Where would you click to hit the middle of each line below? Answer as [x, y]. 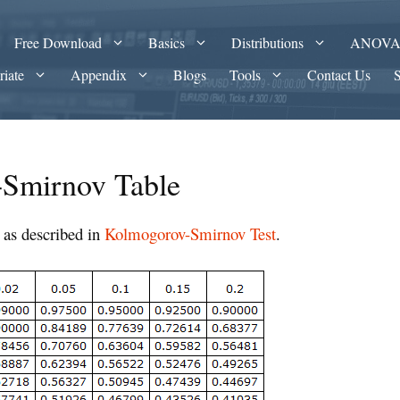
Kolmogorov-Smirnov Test [190, 234]
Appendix [99, 75]
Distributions [268, 42]
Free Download [58, 42]
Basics [167, 42]
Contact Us [339, 75]
